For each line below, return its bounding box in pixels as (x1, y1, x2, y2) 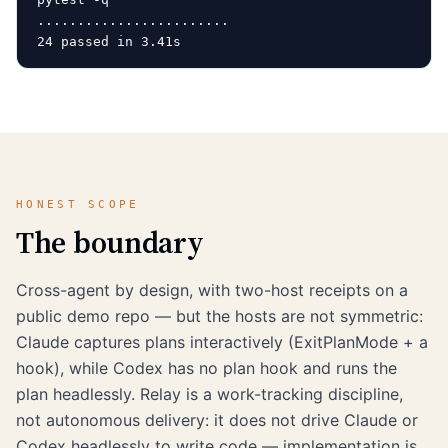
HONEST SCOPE (16, 197, 140, 211)
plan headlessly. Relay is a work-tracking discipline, (16, 383, 403, 404)
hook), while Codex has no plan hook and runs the (16, 357, 397, 378)
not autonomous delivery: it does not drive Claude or (16, 409, 418, 430)
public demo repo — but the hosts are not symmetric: (16, 305, 423, 326)
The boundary (16, 221, 204, 263)
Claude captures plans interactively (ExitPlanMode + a (16, 331, 428, 352)
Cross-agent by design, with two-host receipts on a (16, 279, 408, 300)
